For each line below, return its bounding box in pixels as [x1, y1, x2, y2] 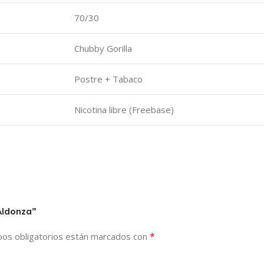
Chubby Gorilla [74, 42, 132, 55]
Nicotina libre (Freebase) [74, 104, 174, 116]
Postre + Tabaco [74, 73, 143, 85]
